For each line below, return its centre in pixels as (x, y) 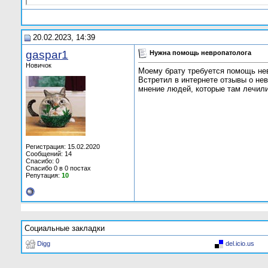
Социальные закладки (65, 228)
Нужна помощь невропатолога (200, 52)
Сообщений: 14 (49, 154)
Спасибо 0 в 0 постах (58, 168)
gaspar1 (47, 55)
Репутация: (44, 175)
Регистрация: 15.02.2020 (63, 147)
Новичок (39, 65)
